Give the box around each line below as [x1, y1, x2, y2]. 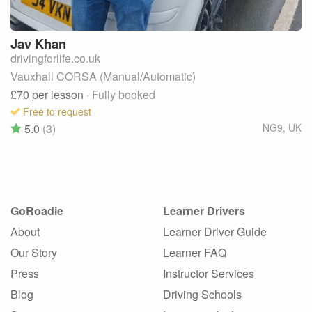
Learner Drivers [163, 202, 245, 219]
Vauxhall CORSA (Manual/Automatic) [10, 68, 196, 84]
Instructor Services [163, 265, 254, 281]
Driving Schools [163, 286, 242, 302]
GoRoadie [10, 202, 63, 219]
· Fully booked [86, 86, 155, 102]
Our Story [10, 244, 57, 260]
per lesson [32, 86, 86, 102]
